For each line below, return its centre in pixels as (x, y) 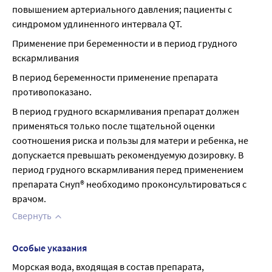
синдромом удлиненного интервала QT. (97, 24)
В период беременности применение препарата (115, 77)
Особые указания (49, 248)
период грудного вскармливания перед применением (128, 169)
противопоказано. (52, 92)
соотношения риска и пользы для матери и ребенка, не (130, 140)
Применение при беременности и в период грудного (125, 43)
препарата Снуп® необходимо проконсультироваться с (129, 184)
